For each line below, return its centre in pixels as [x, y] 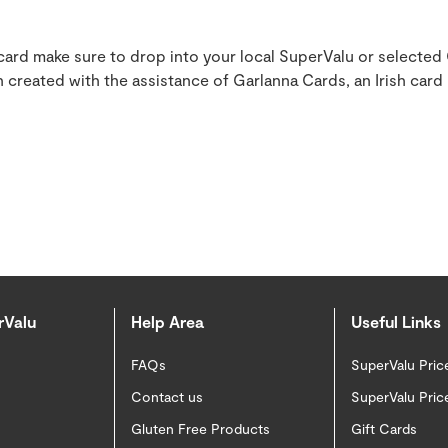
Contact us [167, 397]
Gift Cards [384, 429]
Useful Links [396, 322]
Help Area [167, 322]
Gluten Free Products [200, 429]
